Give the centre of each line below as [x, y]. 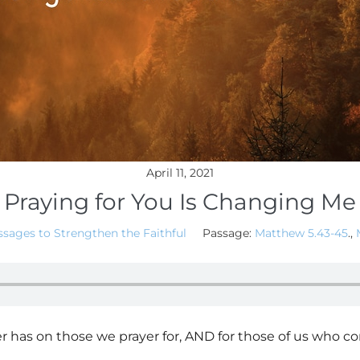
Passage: [227, 233]
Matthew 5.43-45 [301, 233]
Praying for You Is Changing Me [180, 202]
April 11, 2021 [180, 173]
